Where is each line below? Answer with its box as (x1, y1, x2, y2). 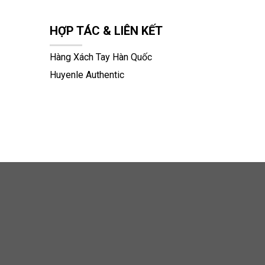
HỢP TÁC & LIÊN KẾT (49, 24, 163, 38)
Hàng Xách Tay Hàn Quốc (49, 51, 152, 63)
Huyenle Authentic (49, 69, 124, 81)
